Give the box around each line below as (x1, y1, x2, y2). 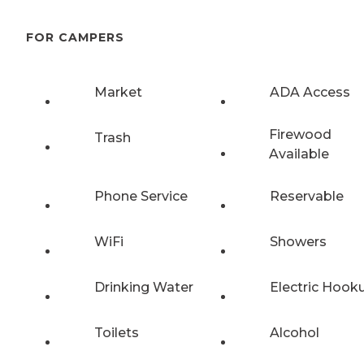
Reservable (270, 188, 344, 204)
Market (94, 84, 142, 100)
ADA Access (270, 84, 350, 100)
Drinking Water (94, 279, 193, 295)
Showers (270, 233, 327, 249)
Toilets (94, 324, 139, 340)
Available (268, 145, 329, 162)
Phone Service (94, 188, 188, 204)
